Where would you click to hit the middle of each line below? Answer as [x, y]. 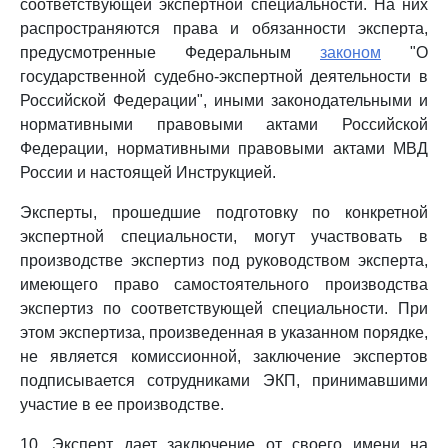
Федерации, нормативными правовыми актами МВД [224, 148]
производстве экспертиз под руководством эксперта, [224, 260]
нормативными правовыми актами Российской [224, 124]
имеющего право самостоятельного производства [224, 284]
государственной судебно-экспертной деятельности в [224, 76]
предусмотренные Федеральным [170, 52]
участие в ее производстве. [122, 404]
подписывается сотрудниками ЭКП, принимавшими [224, 380]
